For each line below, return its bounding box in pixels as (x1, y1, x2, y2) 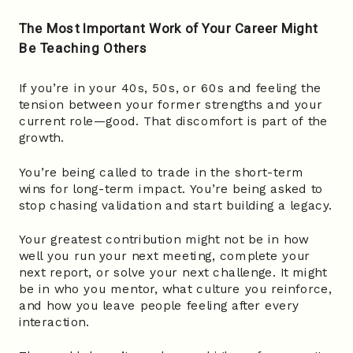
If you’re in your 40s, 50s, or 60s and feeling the (18, 81, 321, 96)
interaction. (18, 314, 90, 330)
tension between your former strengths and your (18, 98, 322, 113)
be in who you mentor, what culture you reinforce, (18, 281, 333, 297)
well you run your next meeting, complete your (18, 248, 310, 264)
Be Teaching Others (18, 40, 147, 56)
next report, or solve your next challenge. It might (18, 265, 327, 281)
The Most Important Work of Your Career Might (18, 20, 318, 36)
